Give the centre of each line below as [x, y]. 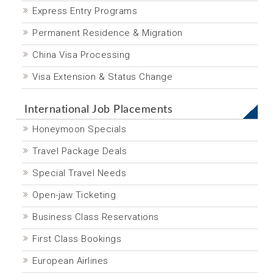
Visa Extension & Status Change [102, 77]
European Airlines [70, 261]
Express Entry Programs [85, 11]
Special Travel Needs [79, 173]
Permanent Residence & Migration [108, 33]
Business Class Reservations [96, 217]
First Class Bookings [77, 239]
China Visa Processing [81, 55]
